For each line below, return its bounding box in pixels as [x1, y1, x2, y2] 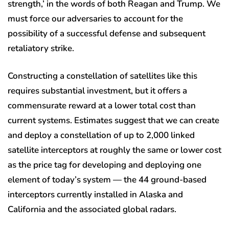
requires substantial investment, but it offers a [8, 85, 187, 97]
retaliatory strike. [8, 42, 76, 55]
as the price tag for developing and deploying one [8, 159, 201, 171]
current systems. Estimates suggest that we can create [8, 114, 219, 127]
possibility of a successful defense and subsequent [8, 28, 205, 40]
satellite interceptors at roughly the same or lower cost [8, 144, 221, 156]
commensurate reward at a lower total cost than [8, 100, 196, 112]
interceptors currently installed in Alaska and [8, 189, 183, 201]
